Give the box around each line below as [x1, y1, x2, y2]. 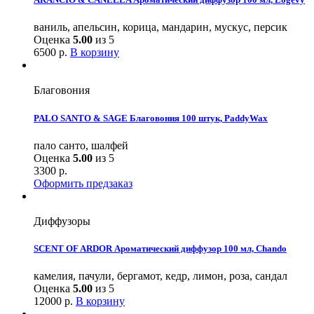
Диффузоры [34, 214, 90, 227]
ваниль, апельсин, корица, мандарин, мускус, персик [34, 21, 287, 34]
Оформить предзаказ [34, 177, 132, 189]
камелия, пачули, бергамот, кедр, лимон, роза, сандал [34, 270, 287, 282]
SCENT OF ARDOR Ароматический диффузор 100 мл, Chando [34, 243, 287, 254]
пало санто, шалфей [34, 139, 128, 151]
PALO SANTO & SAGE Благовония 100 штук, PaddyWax [34, 112, 268, 123]
